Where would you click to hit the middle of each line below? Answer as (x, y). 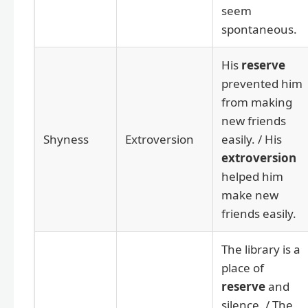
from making (257, 102)
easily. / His (252, 139)
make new (250, 195)
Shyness (66, 139)
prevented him (262, 83)
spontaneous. (259, 29)
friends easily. (259, 213)
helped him (252, 176)
